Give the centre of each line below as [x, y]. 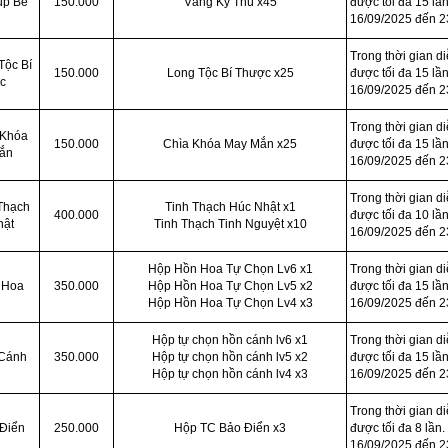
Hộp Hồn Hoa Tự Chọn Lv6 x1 [230, 269]
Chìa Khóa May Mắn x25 [230, 144]
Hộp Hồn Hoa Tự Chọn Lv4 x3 [230, 303]
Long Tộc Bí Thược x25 [230, 73]
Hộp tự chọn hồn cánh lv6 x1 [230, 340]
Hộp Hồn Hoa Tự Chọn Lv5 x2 [230, 286]
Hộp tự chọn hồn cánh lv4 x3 [230, 374]
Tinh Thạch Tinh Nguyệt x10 [230, 224]
